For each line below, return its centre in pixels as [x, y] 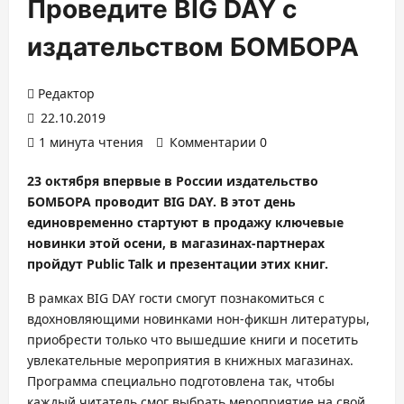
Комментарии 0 [218, 142]
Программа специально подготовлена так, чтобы [181, 381]
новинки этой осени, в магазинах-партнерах [176, 243]
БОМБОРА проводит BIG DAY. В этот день [161, 202]
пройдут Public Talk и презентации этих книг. [178, 264]
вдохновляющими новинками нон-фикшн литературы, [198, 319]
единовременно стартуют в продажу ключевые [185, 222]
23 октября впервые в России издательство [173, 181]
